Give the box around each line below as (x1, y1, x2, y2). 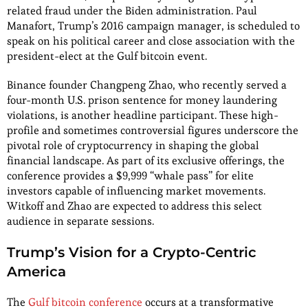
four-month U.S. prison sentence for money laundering (7, 92, 277, 107)
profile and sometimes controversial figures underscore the (7, 122, 298, 137)
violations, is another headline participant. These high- (7, 107, 278, 122)
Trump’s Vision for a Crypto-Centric (7, 243, 256, 261)
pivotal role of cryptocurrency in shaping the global (7, 137, 259, 153)
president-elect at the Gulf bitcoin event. (7, 48, 207, 63)
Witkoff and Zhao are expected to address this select (7, 198, 262, 213)
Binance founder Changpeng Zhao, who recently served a (7, 77, 287, 92)
